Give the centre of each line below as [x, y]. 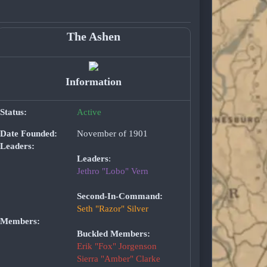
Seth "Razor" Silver [112, 209]
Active [89, 112]
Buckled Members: [113, 234]
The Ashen [93, 36]
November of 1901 [112, 134]
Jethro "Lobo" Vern [112, 171]
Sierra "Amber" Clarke [118, 259]
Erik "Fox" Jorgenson [117, 246]
